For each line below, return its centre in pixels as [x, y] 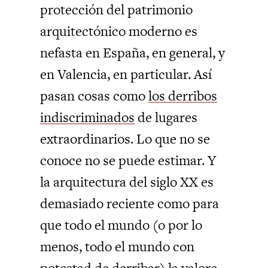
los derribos [183, 96]
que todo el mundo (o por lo [121, 225]
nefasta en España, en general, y [133, 53]
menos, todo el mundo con [118, 247]
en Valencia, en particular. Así [126, 74]
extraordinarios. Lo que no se [125, 139]
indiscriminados [88, 118]
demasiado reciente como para [130, 204]
